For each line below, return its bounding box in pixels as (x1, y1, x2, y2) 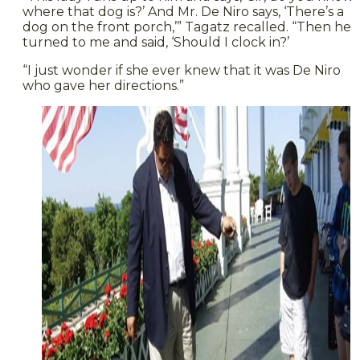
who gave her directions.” (22, 78, 184, 93)
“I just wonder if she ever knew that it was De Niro (22, 63, 341, 78)
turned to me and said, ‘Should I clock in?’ (22, 35, 289, 50)
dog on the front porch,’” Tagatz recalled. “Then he (22, 19, 351, 35)
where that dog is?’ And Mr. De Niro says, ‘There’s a (22, 4, 344, 19)
